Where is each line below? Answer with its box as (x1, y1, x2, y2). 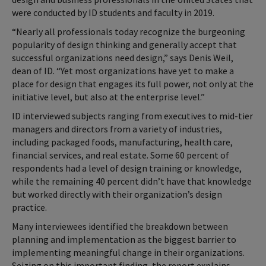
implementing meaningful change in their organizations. (12, 246, 245, 259)
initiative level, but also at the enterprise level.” (12, 91, 205, 103)
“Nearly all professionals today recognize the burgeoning (12, 26, 245, 38)
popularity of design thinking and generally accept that (12, 39, 237, 51)
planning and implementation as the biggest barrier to (12, 233, 236, 246)
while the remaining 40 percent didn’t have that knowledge (12, 175, 252, 188)
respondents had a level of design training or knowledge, (12, 162, 242, 175)
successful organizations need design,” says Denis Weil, (12, 52, 233, 64)
